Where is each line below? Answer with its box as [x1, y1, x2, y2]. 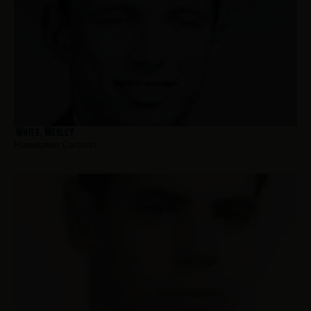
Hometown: [14, 139, 60, 151]
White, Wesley [16, 125, 74, 140]
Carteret [60, 139, 97, 151]
